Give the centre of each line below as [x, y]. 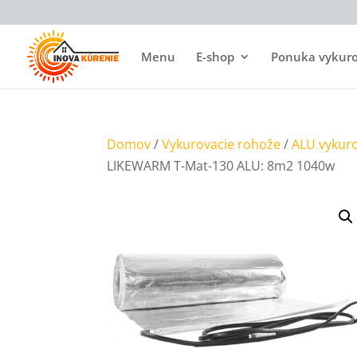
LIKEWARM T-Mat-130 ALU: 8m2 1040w [221, 166]
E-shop [215, 57]
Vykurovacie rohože [222, 144]
